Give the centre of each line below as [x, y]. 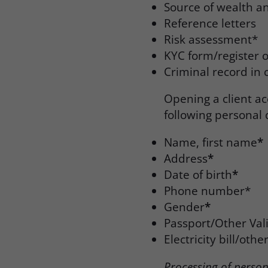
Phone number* [208, 191]
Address [186, 159]
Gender [185, 207]
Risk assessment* [211, 39]
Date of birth [198, 175]
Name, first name [211, 142]
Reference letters [210, 23]
